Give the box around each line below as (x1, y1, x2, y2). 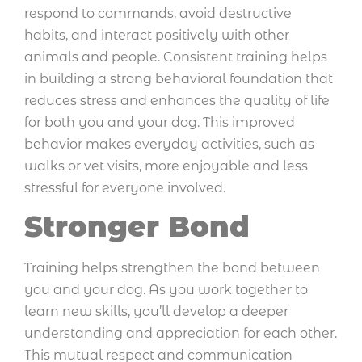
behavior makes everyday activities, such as (24, 136, 314, 152)
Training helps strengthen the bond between (24, 260, 320, 276)
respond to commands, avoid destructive (24, 5, 292, 21)
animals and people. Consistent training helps (24, 48, 327, 65)
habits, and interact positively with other (24, 27, 289, 43)
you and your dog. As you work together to (24, 282, 308, 298)
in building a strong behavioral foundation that (24, 70, 333, 86)
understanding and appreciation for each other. (24, 326, 337, 342)
